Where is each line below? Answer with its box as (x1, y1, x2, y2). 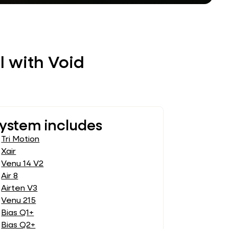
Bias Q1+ (1, 209, 34, 218)
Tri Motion (1, 135, 40, 144)
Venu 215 (1, 197, 36, 205)
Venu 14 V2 (1, 160, 44, 169)
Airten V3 (1, 185, 38, 193)
